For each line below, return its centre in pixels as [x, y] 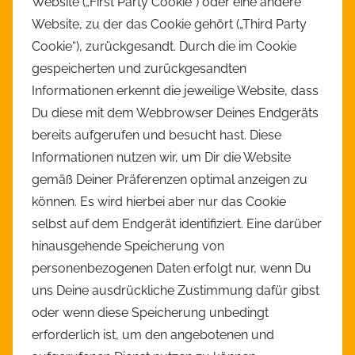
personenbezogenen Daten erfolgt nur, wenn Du [172, 269]
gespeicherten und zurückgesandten [139, 69]
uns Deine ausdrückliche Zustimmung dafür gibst [176, 291]
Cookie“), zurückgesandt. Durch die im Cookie [164, 47]
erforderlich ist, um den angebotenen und [153, 335]
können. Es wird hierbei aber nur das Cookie [159, 202]
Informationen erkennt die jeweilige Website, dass [175, 91]
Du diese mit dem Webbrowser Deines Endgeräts [175, 113]
